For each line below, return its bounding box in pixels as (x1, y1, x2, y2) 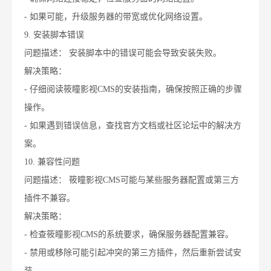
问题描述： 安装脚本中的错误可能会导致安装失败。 (24, 48, 221, 58)
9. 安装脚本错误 (24, 30, 84, 40)
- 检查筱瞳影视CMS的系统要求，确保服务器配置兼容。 (24, 230, 233, 240)
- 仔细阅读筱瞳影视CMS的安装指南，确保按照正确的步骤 (24, 85, 242, 94)
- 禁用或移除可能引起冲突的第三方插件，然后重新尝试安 (24, 248, 241, 258)
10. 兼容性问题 (24, 157, 80, 167)
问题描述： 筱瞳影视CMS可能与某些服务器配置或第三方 (24, 175, 239, 185)
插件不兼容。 (24, 194, 75, 203)
